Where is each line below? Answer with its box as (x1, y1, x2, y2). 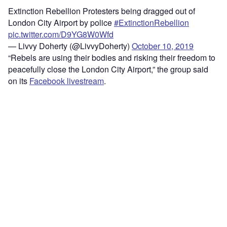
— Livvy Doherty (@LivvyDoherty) (8, 40, 132, 52)
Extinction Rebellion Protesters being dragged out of (8, 5, 195, 17)
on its (8, 75, 29, 87)
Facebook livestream (29, 75, 104, 87)
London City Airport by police (8, 17, 114, 29)
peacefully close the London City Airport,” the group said (8, 63, 208, 75)
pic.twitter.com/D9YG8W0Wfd (8, 28, 113, 41)
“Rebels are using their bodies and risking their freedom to (8, 52, 215, 64)
